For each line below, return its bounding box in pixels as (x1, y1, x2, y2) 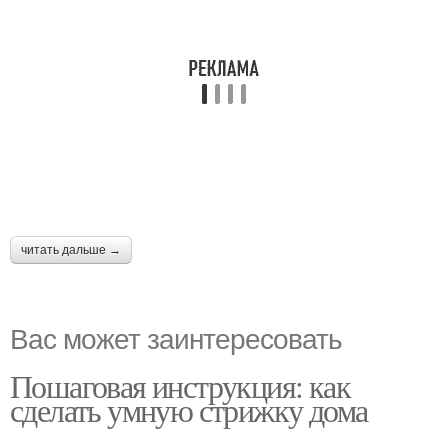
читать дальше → (21, 242, 121, 257)
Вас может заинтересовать (10, 316, 342, 357)
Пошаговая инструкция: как (10, 363, 350, 407)
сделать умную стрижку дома (10, 387, 368, 431)
